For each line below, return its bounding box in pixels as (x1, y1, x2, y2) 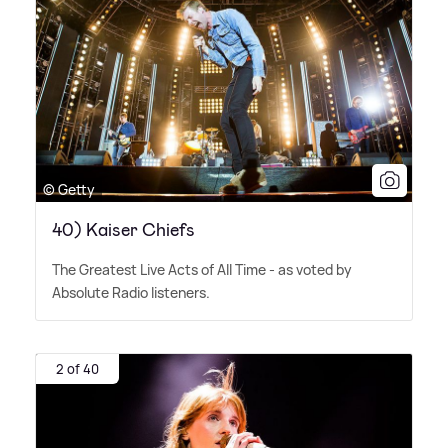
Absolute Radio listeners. (52, 282, 210, 302)
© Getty (43, 179, 95, 199)
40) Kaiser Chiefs (52, 217, 195, 242)
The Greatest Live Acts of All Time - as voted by (52, 259, 352, 279)
